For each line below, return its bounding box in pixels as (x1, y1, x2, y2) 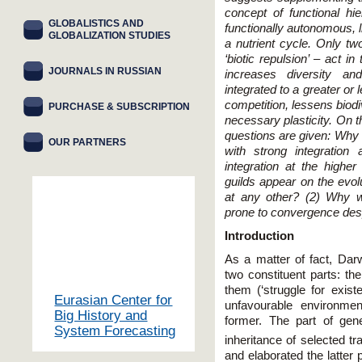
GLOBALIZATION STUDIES (48, 30, 170, 41)
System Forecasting (54, 323, 176, 339)
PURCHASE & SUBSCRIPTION (48, 101, 190, 112)
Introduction (225, 229, 294, 242)
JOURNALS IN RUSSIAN (48, 65, 162, 77)
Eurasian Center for (54, 293, 173, 308)
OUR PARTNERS (48, 137, 126, 148)
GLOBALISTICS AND (48, 18, 144, 29)
